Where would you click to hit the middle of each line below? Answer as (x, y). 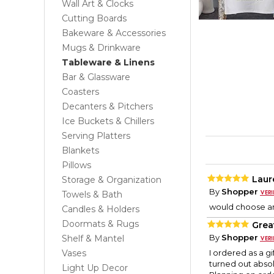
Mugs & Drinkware (101, 48)
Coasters (80, 92)
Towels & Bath (92, 194)
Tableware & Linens (108, 62)
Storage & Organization (112, 180)
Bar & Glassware (96, 77)
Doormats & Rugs (100, 224)
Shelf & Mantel (93, 239)
